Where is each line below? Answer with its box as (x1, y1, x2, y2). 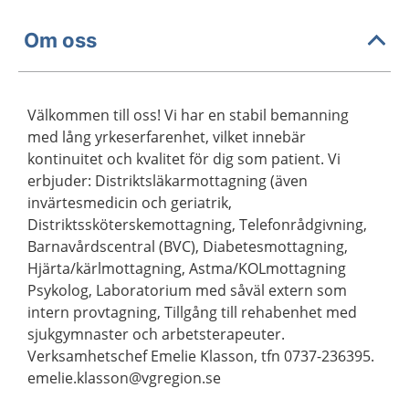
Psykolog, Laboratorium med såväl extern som (27, 280, 347, 300)
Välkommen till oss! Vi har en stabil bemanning (27, 105, 349, 125)
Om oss (24, 27, 97, 52)
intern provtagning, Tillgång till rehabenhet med (27, 302, 357, 322)
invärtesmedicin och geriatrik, (27, 193, 232, 213)
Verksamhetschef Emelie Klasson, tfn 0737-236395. (27, 346, 374, 366)
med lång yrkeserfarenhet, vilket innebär (27, 127, 306, 147)
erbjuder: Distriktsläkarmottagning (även (27, 171, 308, 191)
